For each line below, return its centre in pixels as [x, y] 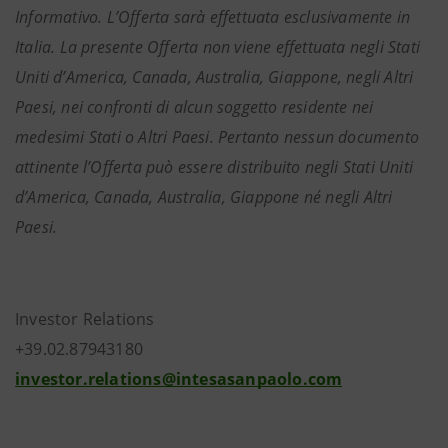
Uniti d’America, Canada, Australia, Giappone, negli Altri [214, 77]
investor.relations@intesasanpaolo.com [179, 379]
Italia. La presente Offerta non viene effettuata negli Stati [218, 47]
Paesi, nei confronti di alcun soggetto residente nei [194, 107]
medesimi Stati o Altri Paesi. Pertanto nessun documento [217, 137]
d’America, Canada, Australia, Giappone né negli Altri [204, 197]
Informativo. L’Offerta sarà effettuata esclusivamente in [213, 17]
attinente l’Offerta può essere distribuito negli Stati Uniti [214, 167]
